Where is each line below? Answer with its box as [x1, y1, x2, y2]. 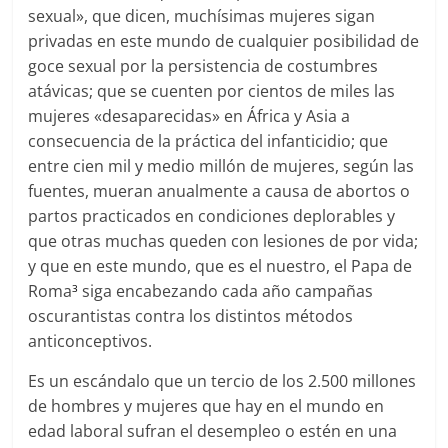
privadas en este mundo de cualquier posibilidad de [28, 29, 420, 52]
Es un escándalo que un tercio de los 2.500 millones [28, 369, 417, 392]
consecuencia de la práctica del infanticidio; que [28, 129, 389, 152]
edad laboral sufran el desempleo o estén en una [28, 419, 398, 442]
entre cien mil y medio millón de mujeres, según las [28, 154, 415, 177]
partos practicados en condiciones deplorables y [28, 204, 396, 227]
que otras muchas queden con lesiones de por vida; [28, 229, 419, 252]
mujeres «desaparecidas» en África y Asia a [28, 104, 351, 127]
